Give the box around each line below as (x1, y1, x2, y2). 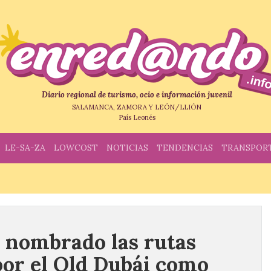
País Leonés (118, 113, 155, 122)
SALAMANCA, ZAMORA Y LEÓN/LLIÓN (72, 103, 201, 111)
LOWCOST (54, 142, 98, 153)
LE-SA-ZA (5, 142, 45, 153)
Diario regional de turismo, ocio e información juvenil (41, 90, 232, 100)
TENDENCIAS (157, 142, 213, 153)
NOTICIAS (106, 142, 148, 153)
